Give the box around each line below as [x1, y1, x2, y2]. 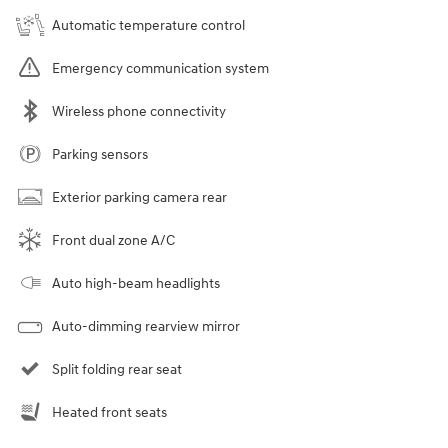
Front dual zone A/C [52, 231, 175, 249]
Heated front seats [52, 403, 167, 421]
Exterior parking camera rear [52, 188, 227, 206]
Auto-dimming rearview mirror [52, 317, 240, 335]
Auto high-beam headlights [52, 274, 220, 292]
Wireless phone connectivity [52, 102, 226, 120]
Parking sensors [52, 145, 148, 163]
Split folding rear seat [52, 360, 182, 378]
